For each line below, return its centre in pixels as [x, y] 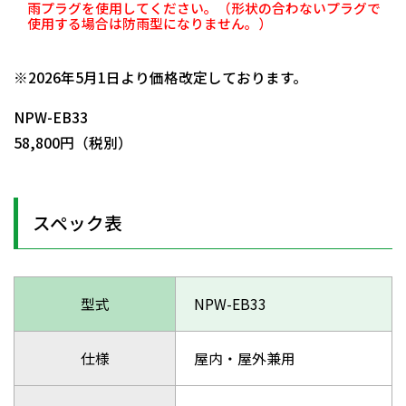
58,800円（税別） [73, 142]
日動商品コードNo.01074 [97, 53]
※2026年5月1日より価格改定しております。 [160, 78]
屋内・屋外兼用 [244, 358]
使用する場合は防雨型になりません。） [149, 24]
